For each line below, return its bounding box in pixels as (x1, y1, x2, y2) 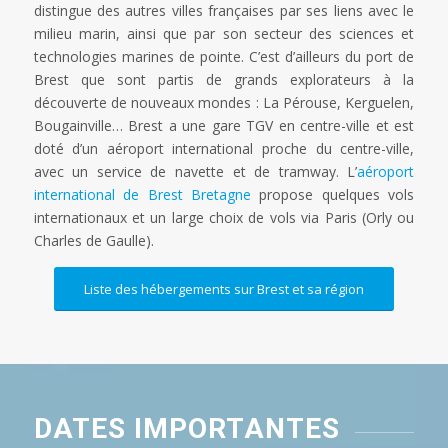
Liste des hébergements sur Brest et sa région (83, 279, 364, 298)
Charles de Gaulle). (33, 231, 154, 251)
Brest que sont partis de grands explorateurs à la (33, 70, 415, 90)
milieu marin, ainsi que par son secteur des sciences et (33, 24, 415, 44)
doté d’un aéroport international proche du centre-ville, (33, 139, 415, 159)
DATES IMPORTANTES (33, 411, 340, 445)
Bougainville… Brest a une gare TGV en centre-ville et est (33, 116, 415, 136)
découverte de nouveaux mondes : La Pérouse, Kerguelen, (33, 93, 415, 113)
